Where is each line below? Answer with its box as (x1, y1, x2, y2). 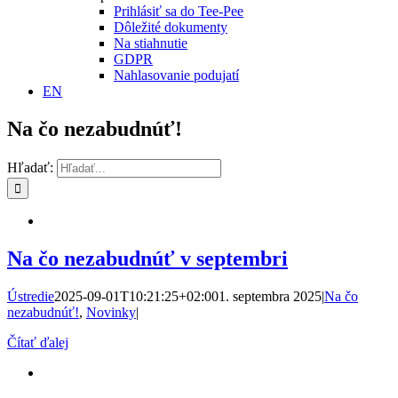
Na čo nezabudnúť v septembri (7, 246, 288, 270)
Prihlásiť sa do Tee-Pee (114, 4, 243, 19)
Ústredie (7, 288, 54, 304)
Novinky (86, 304, 136, 320)
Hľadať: (7, 159, 53, 175)
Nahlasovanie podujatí (114, 68, 239, 83)
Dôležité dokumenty (114, 20, 227, 35)
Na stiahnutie (114, 36, 187, 51)
